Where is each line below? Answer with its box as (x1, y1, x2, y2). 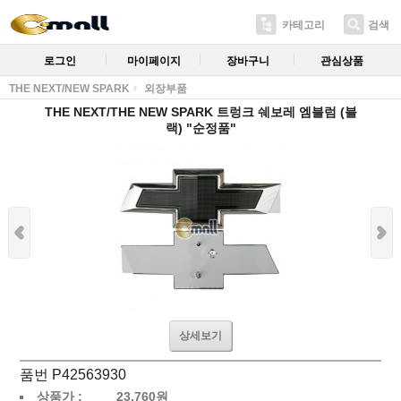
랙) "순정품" (165, 121, 236, 135)
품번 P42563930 (19, 367, 126, 382)
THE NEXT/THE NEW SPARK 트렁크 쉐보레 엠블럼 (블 (44, 105, 357, 119)
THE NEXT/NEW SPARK (9, 82, 130, 95)
